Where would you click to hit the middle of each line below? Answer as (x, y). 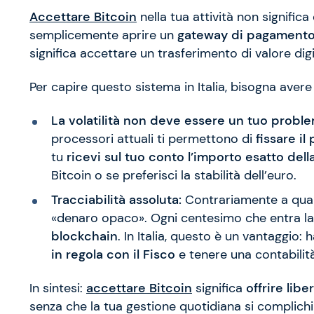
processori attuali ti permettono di (153, 139)
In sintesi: (58, 288)
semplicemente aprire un (103, 35)
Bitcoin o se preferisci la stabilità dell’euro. (173, 176)
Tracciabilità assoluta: (116, 199)
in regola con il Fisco (113, 254)
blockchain (84, 236)
